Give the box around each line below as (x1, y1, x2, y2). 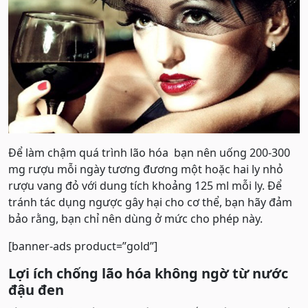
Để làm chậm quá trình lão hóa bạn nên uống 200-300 (8, 145, 290, 161)
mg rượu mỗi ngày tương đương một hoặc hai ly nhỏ (8, 162, 283, 177)
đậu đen (8, 280, 64, 300)
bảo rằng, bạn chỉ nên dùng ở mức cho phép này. (8, 211, 263, 227)
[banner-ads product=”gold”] (8, 239, 157, 254)
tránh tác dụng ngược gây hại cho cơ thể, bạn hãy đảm (8, 195, 292, 210)
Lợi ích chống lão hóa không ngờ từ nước (8, 264, 288, 283)
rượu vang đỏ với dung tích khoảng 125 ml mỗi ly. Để (8, 178, 282, 194)
